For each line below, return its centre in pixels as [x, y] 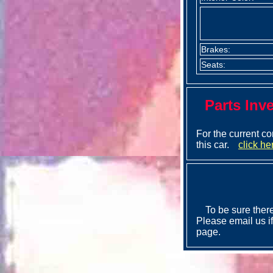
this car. [213, 145]
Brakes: [216, 49]
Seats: [213, 65]
